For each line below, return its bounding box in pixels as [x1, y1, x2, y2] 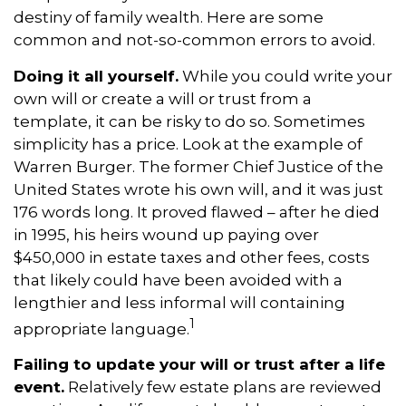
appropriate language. [14, 319, 189, 338]
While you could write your [179, 66, 392, 85]
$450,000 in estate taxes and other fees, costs [14, 247, 370, 266]
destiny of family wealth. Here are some [14, 7, 324, 26]
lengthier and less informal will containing [14, 293, 345, 312]
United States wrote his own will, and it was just [14, 179, 383, 198]
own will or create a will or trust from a [14, 89, 312, 108]
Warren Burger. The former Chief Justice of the [14, 157, 383, 176]
